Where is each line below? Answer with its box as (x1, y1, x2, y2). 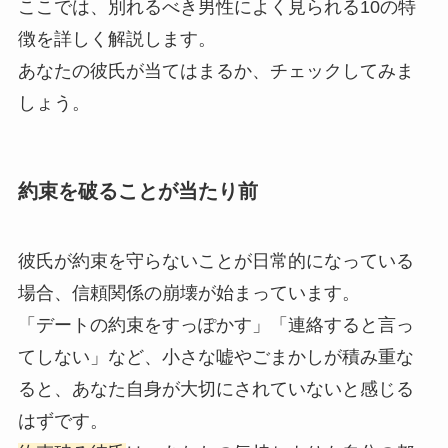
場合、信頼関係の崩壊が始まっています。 (17, 282, 360, 303)
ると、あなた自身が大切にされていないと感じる (17, 378, 414, 399)
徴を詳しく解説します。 (17, 29, 216, 50)
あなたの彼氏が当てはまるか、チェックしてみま (17, 61, 414, 82)
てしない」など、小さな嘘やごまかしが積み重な (17, 346, 414, 367)
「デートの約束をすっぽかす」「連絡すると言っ (17, 314, 414, 335)
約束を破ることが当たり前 (17, 180, 258, 203)
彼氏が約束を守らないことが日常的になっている (17, 250, 414, 271)
